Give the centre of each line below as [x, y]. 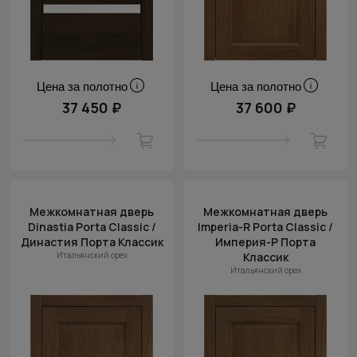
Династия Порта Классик [92, 242]
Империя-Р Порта [265, 242]
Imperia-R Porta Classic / [265, 227]
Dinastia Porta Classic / [92, 227]
